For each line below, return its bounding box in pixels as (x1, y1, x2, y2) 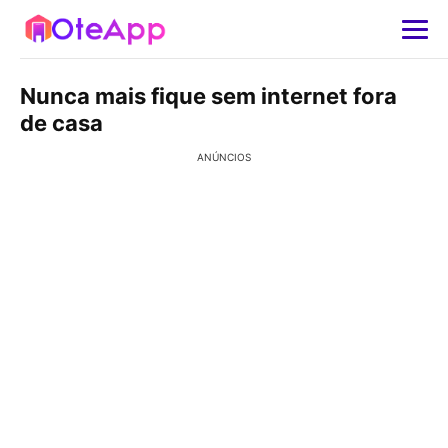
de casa (20, 110, 103, 136)
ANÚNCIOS (197, 151, 251, 163)
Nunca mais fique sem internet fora (20, 83, 397, 109)
